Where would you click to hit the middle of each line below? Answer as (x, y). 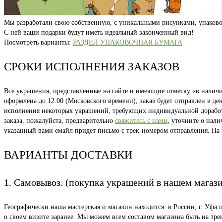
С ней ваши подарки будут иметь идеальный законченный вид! (99, 33)
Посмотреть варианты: (38, 43)
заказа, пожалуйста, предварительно (59, 121)
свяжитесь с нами (141, 121)
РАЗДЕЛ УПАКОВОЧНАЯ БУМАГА (128, 43)
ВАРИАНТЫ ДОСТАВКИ (68, 155)
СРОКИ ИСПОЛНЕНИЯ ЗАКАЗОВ (92, 67)
